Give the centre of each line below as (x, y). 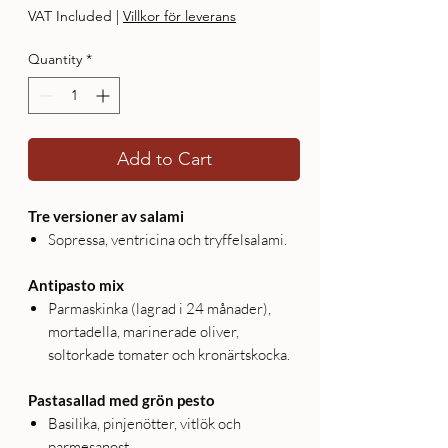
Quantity (55, 58)
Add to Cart (164, 158)
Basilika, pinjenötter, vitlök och (144, 423)
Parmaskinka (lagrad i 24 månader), (159, 308)
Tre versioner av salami (106, 215)
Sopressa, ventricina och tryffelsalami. (167, 239)
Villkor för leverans (179, 15)
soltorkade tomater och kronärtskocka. (169, 354)
